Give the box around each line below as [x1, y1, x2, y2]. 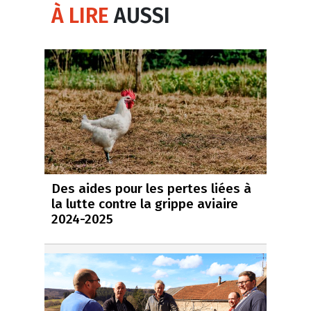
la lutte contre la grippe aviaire [51, 195, 238, 212]
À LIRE [51, 3, 109, 28]
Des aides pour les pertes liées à [51, 180, 251, 196]
